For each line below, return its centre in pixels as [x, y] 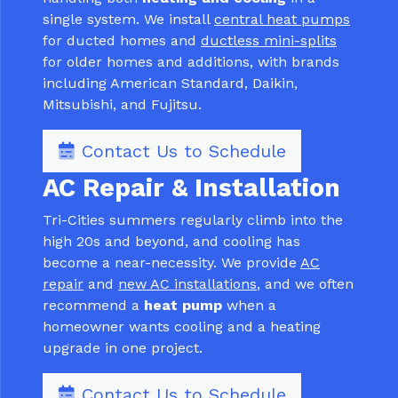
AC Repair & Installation [191, 188]
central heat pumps [282, 20]
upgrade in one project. [123, 348]
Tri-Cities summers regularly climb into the [193, 220]
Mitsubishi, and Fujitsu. [122, 105]
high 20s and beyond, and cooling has [171, 242]
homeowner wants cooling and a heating [182, 327]
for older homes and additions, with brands [191, 62]
